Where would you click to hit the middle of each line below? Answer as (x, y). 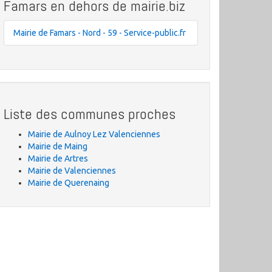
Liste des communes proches (90, 114)
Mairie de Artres (58, 158)
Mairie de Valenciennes (72, 171)
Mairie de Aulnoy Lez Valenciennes (94, 134)
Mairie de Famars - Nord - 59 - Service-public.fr (100, 33)
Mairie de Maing (58, 146)
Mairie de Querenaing (69, 183)
